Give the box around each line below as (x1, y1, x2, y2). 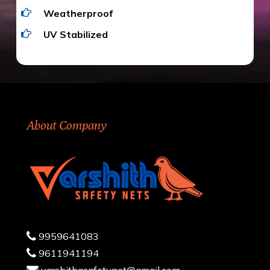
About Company (27, 118, 107, 133)
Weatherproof (43, 7, 113, 19)
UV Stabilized (43, 28, 108, 40)
